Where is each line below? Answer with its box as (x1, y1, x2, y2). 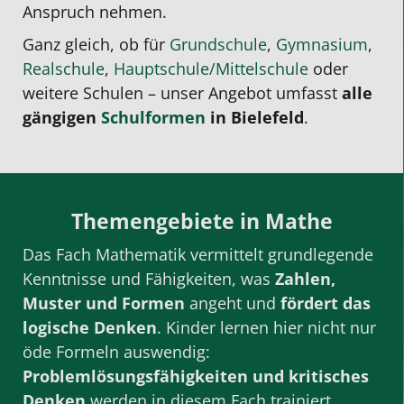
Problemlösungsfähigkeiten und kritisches (23, 364, 369, 387)
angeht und (185, 291, 280, 314)
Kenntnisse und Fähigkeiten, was (23, 267, 275, 289)
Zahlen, (275, 267, 335, 289)
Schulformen (101, 106, 206, 129)
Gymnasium (276, 33, 368, 56)
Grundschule (170, 33, 267, 56)
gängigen (23, 106, 101, 129)
